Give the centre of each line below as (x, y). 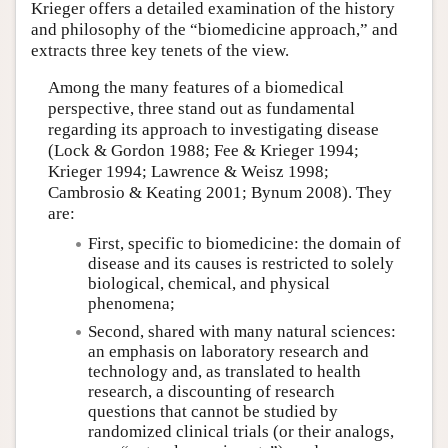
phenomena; (131, 304)
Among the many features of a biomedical (195, 88)
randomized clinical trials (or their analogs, (240, 432)
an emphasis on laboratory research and (228, 352)
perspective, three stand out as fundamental (201, 109)
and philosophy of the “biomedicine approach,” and (214, 29)
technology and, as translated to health (224, 372)
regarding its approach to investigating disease (213, 130)
